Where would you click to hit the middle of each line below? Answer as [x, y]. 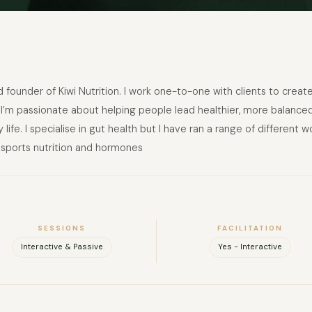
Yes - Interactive [250, 247]
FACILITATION [250, 228]
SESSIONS [62, 228]
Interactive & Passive [62, 247]
